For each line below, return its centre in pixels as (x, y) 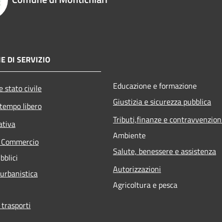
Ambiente (129, 135)
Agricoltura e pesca (145, 185)
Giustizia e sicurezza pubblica (162, 101)
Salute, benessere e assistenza (165, 151)
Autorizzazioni (137, 169)
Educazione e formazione (155, 85)
